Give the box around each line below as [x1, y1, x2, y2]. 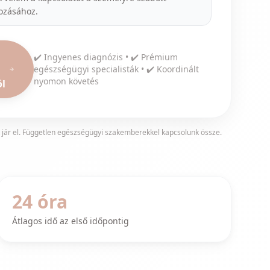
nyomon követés [34, 75, 99, 87]
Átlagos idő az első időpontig [11, 215, 129, 227]
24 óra [11, 189, 67, 214]
